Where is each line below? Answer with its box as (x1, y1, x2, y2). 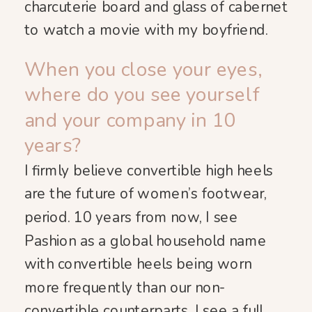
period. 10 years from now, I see (24, 208, 238, 228)
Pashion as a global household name (24, 231, 267, 251)
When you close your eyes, (24, 56, 262, 83)
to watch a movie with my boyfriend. (24, 20, 268, 40)
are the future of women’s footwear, (24, 184, 267, 204)
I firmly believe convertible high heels (24, 160, 273, 180)
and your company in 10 (24, 107, 236, 134)
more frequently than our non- (24, 277, 226, 297)
